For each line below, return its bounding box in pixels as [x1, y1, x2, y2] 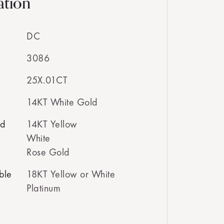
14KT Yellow [26, 117, 77, 130]
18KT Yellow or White [26, 167, 115, 180]
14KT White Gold [26, 95, 98, 108]
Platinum [26, 181, 60, 194]
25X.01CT [26, 73, 67, 86]
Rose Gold [26, 145, 70, 158]
